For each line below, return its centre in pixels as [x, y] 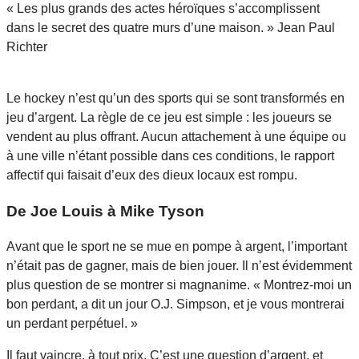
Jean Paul [306, 28]
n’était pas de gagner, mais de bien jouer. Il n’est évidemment [179, 266]
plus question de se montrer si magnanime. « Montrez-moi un [179, 285]
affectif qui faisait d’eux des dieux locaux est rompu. [152, 175]
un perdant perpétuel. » [72, 324]
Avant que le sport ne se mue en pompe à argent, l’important [177, 247]
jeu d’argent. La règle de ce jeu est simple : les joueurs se [169, 117]
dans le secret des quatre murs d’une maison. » [142, 28]
